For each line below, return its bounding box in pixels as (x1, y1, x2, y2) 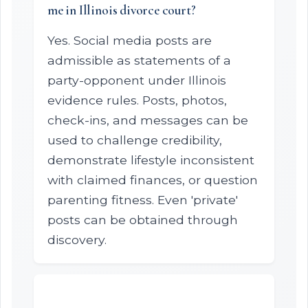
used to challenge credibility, (47, 133, 222, 147)
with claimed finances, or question (47, 173, 258, 187)
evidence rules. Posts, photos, (47, 93, 227, 107)
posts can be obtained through (47, 212, 238, 227)
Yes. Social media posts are (47, 33, 212, 47)
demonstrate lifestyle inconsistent (47, 153, 254, 167)
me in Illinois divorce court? (47, 2, 196, 19)
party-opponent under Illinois (47, 73, 226, 87)
